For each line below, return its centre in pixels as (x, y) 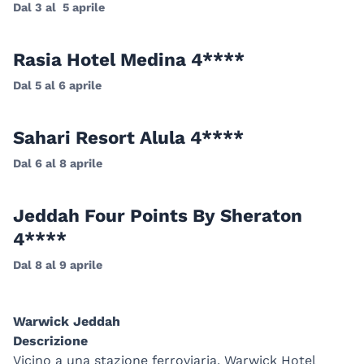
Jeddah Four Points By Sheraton (158, 216)
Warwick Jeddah (67, 322)
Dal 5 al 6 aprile (59, 86)
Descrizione (50, 341)
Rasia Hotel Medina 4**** (129, 60)
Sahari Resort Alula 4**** (128, 138)
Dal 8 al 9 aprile (59, 265)
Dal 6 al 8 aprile (59, 164)
